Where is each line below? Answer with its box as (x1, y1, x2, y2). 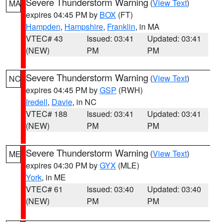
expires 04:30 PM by (26, 160, 100, 171)
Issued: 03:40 (86, 183, 134, 195)
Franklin (107, 21, 135, 32)
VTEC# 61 (26, 183, 63, 195)
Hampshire (64, 21, 103, 32)
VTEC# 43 (26, 33, 63, 44)
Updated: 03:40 (147, 183, 202, 195)
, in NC (72, 96, 97, 108)
